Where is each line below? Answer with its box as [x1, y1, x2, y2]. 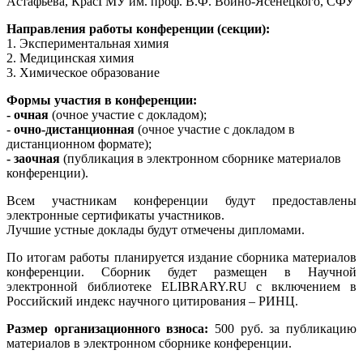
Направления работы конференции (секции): [6, 21, 270, 36]
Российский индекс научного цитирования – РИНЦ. [6, 293, 298, 308]
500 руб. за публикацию [208, 321, 357, 335]
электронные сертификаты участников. [6, 207, 224, 222]
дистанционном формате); [6, 136, 152, 151]
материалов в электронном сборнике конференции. [6, 335, 292, 350]
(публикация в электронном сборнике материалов [60, 151, 341, 165]
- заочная [6, 151, 60, 165]
